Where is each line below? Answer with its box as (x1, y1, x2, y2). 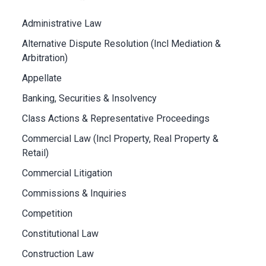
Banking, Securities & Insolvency (22, 92, 157, 104)
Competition (22, 207, 72, 219)
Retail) (22, 147, 49, 159)
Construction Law (22, 248, 94, 259)
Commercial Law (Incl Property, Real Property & (22, 132, 218, 144)
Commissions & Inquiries (22, 187, 126, 199)
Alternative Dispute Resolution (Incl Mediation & (22, 37, 221, 49)
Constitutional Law (22, 227, 99, 239)
